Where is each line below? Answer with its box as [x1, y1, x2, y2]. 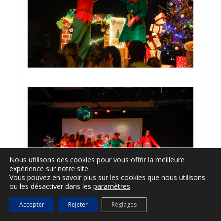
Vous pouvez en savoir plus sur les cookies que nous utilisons [9, 173, 205, 182]
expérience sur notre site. [9, 164, 90, 173]
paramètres [93, 182, 130, 191]
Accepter [19, 200, 44, 209]
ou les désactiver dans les [9, 182, 93, 191]
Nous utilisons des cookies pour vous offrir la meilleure [9, 155, 184, 164]
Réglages [111, 200, 137, 209]
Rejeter [68, 200, 88, 209]
